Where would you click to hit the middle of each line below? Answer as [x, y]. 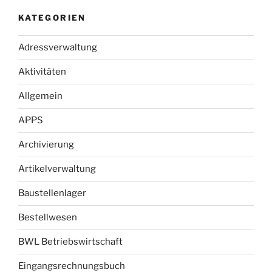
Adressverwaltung [58, 48]
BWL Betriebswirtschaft [70, 242]
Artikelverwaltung [57, 169]
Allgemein [40, 96]
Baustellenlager [52, 193]
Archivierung [46, 145]
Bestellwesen [48, 218]
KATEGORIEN [52, 18]
